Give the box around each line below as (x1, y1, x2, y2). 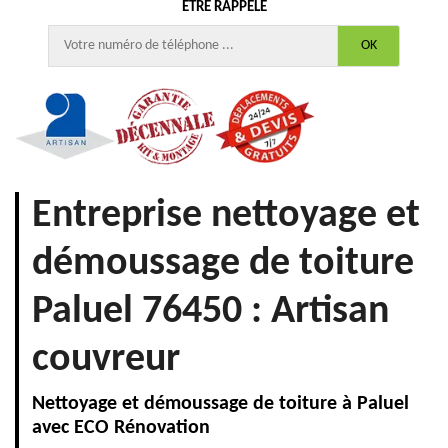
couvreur (32, 339, 180, 380)
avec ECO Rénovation (32, 417, 210, 438)
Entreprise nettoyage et (32, 195, 420, 236)
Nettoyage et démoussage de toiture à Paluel (32, 393, 409, 414)
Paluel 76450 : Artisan (32, 291, 389, 332)
